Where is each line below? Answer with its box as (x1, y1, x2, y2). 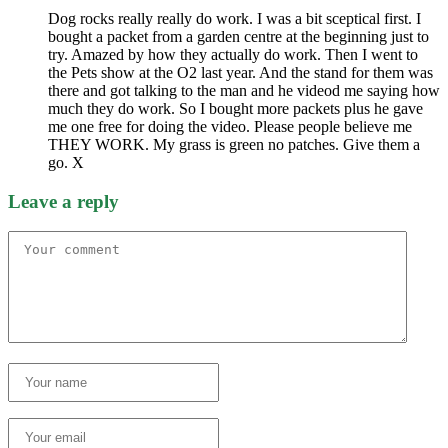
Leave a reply (8, 190, 119, 212)
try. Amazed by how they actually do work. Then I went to (48, 45, 418, 63)
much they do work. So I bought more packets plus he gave (48, 99, 423, 117)
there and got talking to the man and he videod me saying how (48, 81, 440, 99)
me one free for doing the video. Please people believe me (48, 117, 412, 135)
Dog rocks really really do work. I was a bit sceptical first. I (48, 9, 421, 27)
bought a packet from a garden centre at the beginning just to (48, 27, 429, 45)
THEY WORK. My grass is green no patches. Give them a (48, 135, 420, 153)
